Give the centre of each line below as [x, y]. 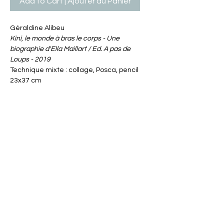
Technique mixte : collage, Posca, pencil [74, 70]
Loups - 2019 [30, 59]
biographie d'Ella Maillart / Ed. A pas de [70, 49]
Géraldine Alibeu [37, 28]
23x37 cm [26, 80]
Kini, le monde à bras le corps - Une [65, 38]
